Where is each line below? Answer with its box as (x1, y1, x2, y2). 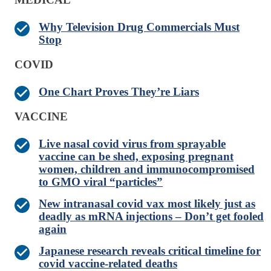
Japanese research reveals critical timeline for (39, 244, 261, 258)
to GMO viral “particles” (39, 175, 163, 189)
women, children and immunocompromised (39, 163, 255, 176)
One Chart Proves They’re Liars (39, 85, 199, 99)
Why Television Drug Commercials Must (39, 21, 240, 34)
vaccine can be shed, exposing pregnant (39, 150, 233, 163)
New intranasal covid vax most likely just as (39, 197, 255, 211)
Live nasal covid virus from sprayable (39, 137, 226, 151)
